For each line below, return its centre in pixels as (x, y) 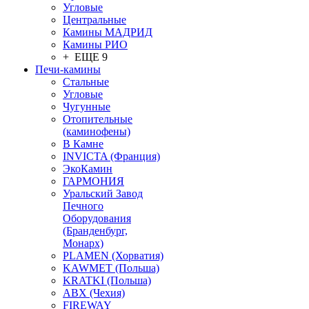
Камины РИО (95, 44)
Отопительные (98, 119)
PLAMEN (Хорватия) (113, 256)
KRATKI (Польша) (107, 280)
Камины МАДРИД (108, 32)
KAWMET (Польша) (111, 268)
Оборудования (97, 218)
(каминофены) (97, 131)
